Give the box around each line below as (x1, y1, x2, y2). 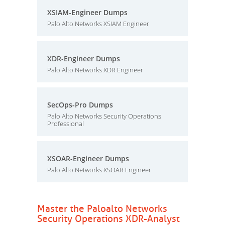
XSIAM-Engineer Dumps (47, 8, 128, 17)
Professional (47, 119, 84, 128)
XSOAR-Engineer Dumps (47, 154, 129, 163)
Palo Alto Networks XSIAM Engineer (47, 19, 149, 28)
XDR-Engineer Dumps (47, 54, 120, 63)
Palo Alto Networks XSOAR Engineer (47, 165, 151, 174)
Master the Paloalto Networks (37, 203, 167, 215)
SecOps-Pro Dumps (47, 100, 113, 109)
